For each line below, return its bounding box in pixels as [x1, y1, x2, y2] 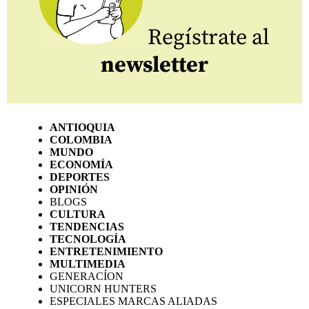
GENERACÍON [50, 270, 123, 283]
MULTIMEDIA [50, 258, 126, 270]
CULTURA [50, 208, 106, 221]
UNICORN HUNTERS [50, 283, 157, 295]
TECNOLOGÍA [50, 233, 126, 246]
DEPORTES [50, 171, 110, 183]
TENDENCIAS [50, 221, 124, 233]
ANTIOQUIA [50, 121, 115, 134]
